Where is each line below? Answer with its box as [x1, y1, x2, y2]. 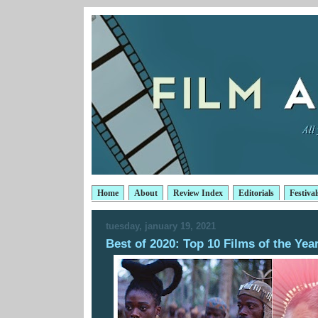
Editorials [238, 188, 274, 198]
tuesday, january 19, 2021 [106, 221, 216, 231]
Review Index [173, 188, 223, 198]
